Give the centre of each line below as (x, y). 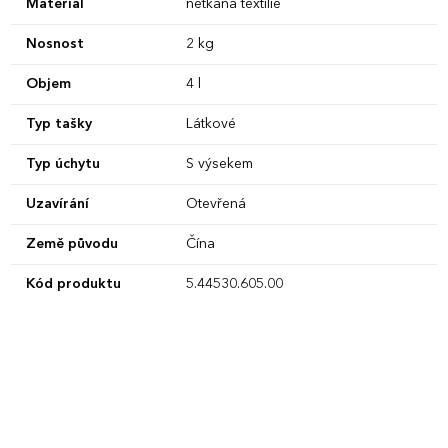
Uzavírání (57, 203)
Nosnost (54, 43)
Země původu (71, 243)
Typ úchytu (62, 163)
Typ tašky (58, 123)
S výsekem (219, 163)
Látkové (210, 123)
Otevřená (215, 203)
